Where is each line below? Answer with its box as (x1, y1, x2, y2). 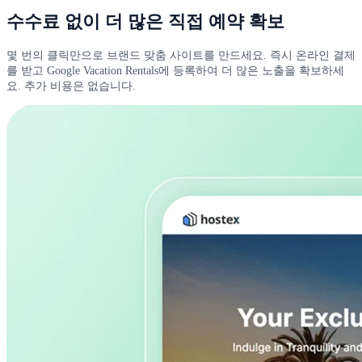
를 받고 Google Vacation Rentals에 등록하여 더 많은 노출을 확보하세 (6, 63, 344, 77)
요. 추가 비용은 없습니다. (6, 78, 136, 92)
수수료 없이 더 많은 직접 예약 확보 (6, 11, 284, 32)
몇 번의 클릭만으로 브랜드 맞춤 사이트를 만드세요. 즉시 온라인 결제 (6, 48, 356, 61)
